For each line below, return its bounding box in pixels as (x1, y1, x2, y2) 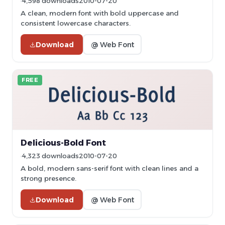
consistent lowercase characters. (21, 19, 131, 27)
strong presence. (21, 174, 76, 182)
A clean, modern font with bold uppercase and (21, 9, 179, 17)
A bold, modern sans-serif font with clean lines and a (21, 164, 198, 172)
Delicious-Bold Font (21, 138, 106, 148)
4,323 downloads (22, 152, 79, 160)
